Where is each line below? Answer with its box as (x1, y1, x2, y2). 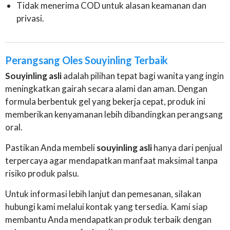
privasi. (16, 13, 45, 24)
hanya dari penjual (152, 142, 222, 154)
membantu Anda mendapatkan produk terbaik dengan (5, 214, 212, 225)
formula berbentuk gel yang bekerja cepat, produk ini (5, 96, 205, 107)
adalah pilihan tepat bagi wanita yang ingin (62, 70, 224, 82)
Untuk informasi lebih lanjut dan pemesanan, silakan (5, 188, 201, 200)
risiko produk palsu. (5, 168, 79, 179)
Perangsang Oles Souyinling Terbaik (5, 54, 168, 67)
